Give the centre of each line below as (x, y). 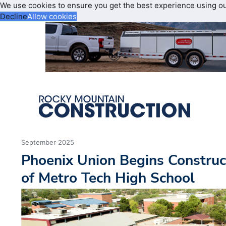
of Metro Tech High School (108, 178)
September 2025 (48, 143)
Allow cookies (52, 16)
